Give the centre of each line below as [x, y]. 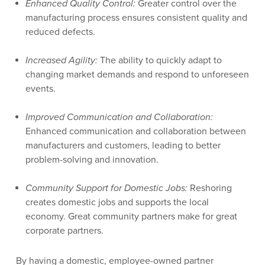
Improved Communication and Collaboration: [119, 117]
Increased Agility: [61, 61]
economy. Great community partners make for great [131, 217]
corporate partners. [67, 231]
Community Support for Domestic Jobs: [106, 188]
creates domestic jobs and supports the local [117, 203]
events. [41, 89]
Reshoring [209, 188]
